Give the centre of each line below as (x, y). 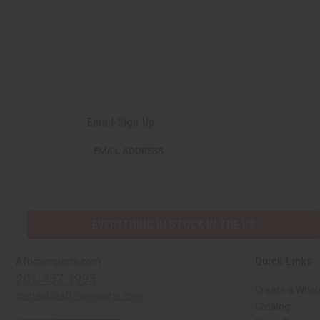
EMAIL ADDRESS (129, 151)
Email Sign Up (121, 122)
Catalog (272, 306)
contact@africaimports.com (79, 295)
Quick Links (284, 261)
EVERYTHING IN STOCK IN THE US (174, 224)
